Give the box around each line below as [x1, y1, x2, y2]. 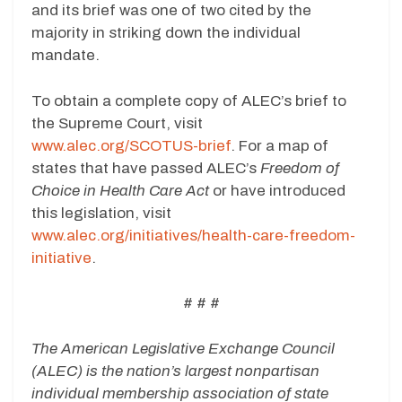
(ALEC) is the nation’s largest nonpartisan [31, 362, 319, 380]
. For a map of [231, 136, 328, 154]
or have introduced [209, 181, 345, 199]
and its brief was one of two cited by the [31, 2, 311, 20]
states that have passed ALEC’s [31, 159, 260, 177]
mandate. [31, 47, 100, 65]
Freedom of [260, 159, 339, 177]
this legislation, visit [31, 204, 171, 222]
